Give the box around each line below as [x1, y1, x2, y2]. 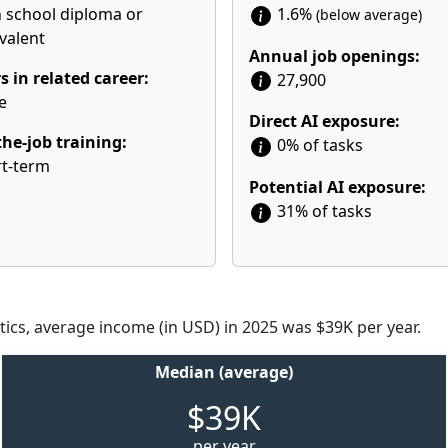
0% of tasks [273, 134, 363, 157]
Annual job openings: [249, 44, 420, 67]
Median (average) [155, 361, 293, 383]
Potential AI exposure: [249, 176, 426, 199]
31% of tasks [273, 200, 372, 223]
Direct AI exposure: [249, 110, 400, 133]
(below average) [316, 5, 422, 24]
